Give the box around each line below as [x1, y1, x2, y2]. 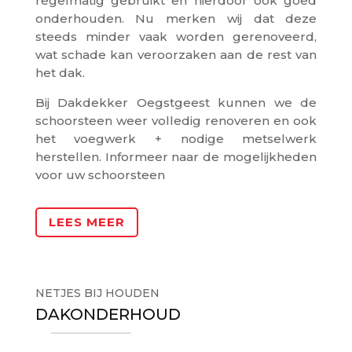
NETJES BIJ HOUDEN [35, 285, 159, 300]
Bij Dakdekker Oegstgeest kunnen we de [35, 94, 317, 110]
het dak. [35, 64, 85, 80]
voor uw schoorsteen [35, 167, 168, 182]
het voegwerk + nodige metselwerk [35, 130, 317, 146]
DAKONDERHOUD [35, 304, 181, 324]
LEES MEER [48, 214, 125, 230]
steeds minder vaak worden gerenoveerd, [35, 28, 317, 44]
